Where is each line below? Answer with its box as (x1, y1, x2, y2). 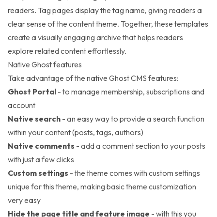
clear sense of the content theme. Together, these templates (8, 19, 208, 29)
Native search (8, 114, 61, 124)
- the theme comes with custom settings (68, 168, 200, 178)
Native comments (8, 141, 75, 151)
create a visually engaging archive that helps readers (8, 32, 183, 43)
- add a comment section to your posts (75, 141, 205, 151)
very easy (8, 195, 41, 205)
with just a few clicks (8, 155, 74, 165)
